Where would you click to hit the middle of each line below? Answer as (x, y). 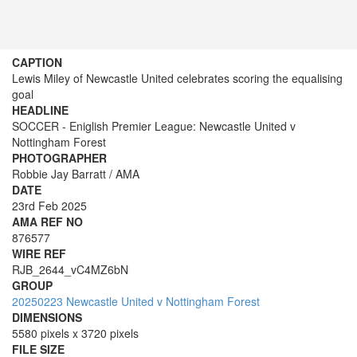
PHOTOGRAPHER (59, 158)
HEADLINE (40, 110)
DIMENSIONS (47, 317)
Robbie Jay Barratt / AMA (76, 174)
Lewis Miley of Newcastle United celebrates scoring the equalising (177, 78)
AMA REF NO (47, 222)
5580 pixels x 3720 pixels (75, 333)
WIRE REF (39, 253)
